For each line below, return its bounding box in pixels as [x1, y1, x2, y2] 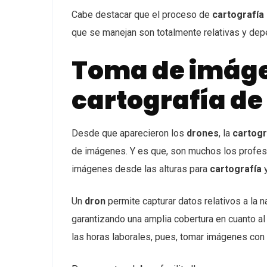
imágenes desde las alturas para [72, 163, 210, 175]
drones [187, 128, 219, 139]
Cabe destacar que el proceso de [72, 9, 212, 20]
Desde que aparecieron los [72, 128, 187, 139]
